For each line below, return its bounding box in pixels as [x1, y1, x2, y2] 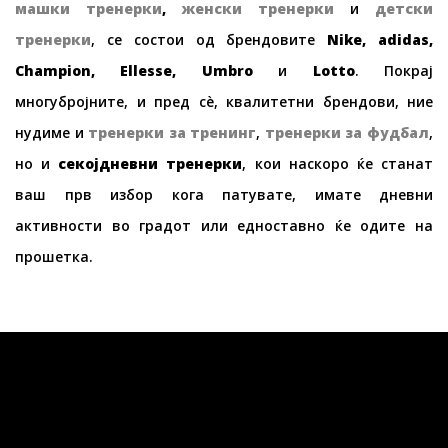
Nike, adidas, [327, 30, 434, 49]
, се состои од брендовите [91, 30, 328, 49]
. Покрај [354, 61, 434, 80]
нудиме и [15, 123, 89, 142]
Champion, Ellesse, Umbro [15, 61, 253, 80]
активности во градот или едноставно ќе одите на [15, 216, 433, 235]
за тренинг [164, 123, 257, 142]
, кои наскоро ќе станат [242, 154, 434, 173]
